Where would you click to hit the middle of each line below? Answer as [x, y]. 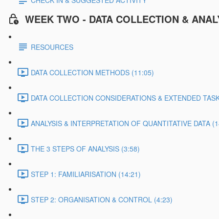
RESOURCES [52, 47]
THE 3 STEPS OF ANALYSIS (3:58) [85, 149]
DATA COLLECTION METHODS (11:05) [92, 73]
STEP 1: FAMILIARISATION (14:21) [86, 174]
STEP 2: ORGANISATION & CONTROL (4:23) [102, 200]
